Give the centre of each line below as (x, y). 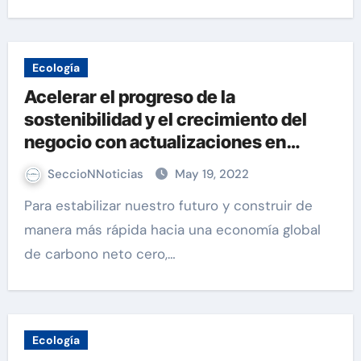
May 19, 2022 (212, 174)
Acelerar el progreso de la (129, 97)
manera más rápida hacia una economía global (172, 230)
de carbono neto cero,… (100, 254)
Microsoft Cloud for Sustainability (163, 164)
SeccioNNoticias (97, 174)
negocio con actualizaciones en (155, 142)
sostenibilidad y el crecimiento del (165, 119)
